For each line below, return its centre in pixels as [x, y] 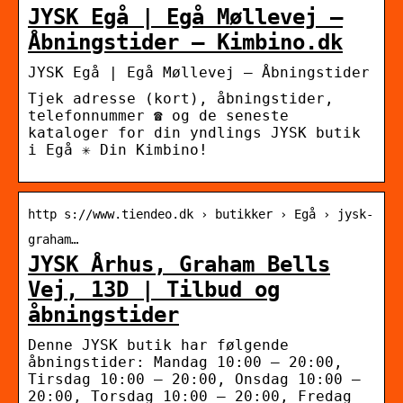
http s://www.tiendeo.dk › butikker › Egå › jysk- [201, 214]
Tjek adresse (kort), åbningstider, [181, 98]
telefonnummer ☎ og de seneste [158, 115]
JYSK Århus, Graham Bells [179, 264]
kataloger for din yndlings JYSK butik [194, 132]
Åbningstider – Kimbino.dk [185, 42]
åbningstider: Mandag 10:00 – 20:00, [185, 362]
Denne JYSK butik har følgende [158, 345]
